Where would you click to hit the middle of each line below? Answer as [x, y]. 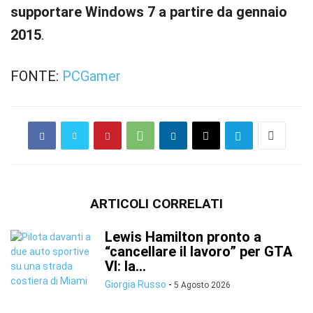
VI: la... [125, 266]
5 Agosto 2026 [202, 285]
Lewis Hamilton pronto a [183, 237]
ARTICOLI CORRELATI [156, 204]
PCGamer [92, 76]
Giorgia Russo [136, 284]
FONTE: [36, 76]
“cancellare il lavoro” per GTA [198, 252]
